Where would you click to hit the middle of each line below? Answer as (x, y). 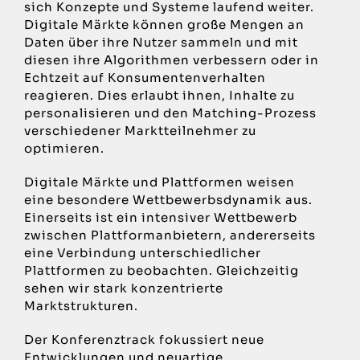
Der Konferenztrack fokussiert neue (144, 340)
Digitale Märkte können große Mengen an (164, 25)
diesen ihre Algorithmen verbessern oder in (171, 60)
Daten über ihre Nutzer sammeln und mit (161, 43)
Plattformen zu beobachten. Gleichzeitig (161, 271)
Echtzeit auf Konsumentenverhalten (145, 78)
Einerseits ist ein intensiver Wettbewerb (160, 218)
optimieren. (64, 149)
